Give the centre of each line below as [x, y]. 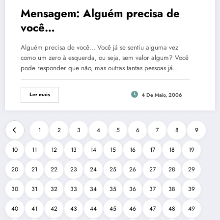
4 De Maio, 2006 [162, 95]
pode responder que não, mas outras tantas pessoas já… [100, 68]
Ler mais [40, 95]
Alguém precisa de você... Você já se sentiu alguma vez [99, 47]
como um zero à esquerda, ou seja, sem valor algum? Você [105, 58]
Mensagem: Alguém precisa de [100, 13]
